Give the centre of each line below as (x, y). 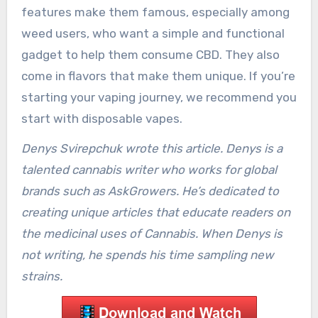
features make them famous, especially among (155, 12)
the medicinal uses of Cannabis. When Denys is (152, 234)
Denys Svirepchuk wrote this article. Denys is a (152, 149)
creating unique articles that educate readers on (155, 213)
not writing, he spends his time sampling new (147, 255)
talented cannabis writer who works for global (149, 170)
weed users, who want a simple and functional (153, 33)
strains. (42, 276)
